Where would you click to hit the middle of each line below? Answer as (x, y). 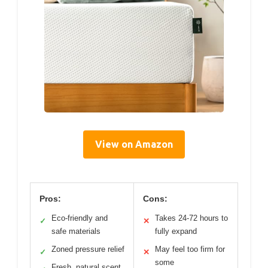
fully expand (176, 232)
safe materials (76, 232)
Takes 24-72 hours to (191, 218)
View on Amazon (134, 144)
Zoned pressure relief (88, 249)
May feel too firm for (190, 249)
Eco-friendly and (80, 218)
